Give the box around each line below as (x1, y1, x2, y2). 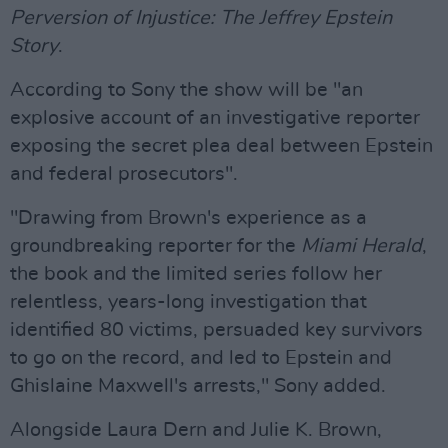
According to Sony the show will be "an (10, 80, 363, 100)
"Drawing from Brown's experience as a (10, 208, 367, 228)
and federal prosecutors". (10, 164, 238, 184)
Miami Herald (301, 236, 422, 256)
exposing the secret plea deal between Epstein (10, 136, 433, 156)
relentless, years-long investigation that (10, 292, 367, 312)
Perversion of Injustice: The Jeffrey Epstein (10, 8, 392, 28)
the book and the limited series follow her (10, 264, 382, 284)
